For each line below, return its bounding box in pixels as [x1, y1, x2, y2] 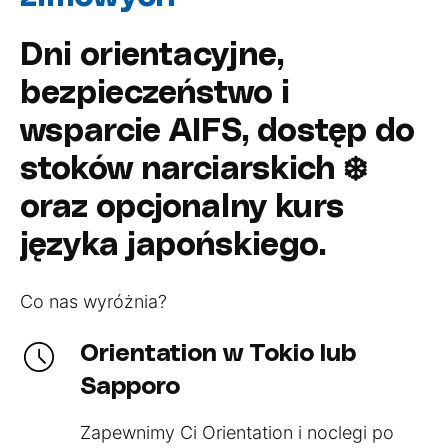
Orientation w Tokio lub [80, 342, 356, 366]
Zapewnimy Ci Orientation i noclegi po [80, 422, 394, 443]
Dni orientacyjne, [20, 39, 284, 72]
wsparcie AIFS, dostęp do [20, 115, 415, 148]
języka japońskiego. [20, 229, 326, 262]
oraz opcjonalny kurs [20, 191, 344, 224]
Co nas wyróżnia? [20, 291, 167, 312]
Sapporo [80, 375, 180, 399]
